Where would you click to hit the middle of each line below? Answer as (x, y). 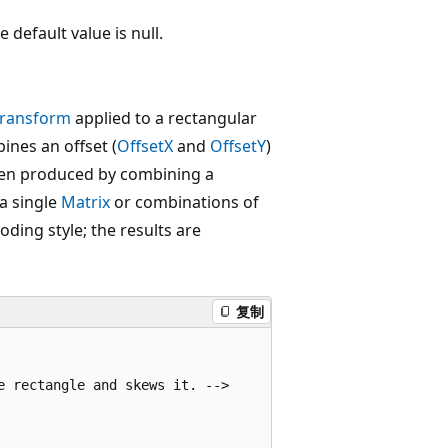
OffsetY (238, 145)
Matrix (85, 201)
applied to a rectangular (164, 117)
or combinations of (184, 201)
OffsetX (145, 145)
